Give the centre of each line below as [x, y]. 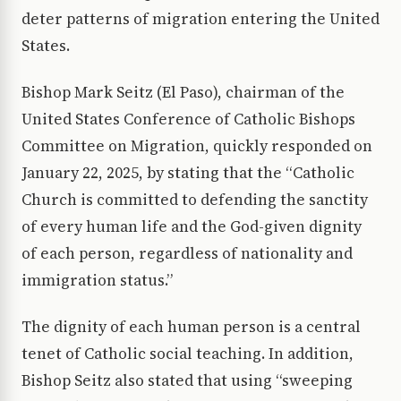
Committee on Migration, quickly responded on [197, 146]
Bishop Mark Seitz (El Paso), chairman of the [183, 93]
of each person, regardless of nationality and [187, 254]
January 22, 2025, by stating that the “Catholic [188, 173]
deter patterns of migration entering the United [200, 19]
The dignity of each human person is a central [191, 327]
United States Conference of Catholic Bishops [188, 119]
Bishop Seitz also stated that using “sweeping [187, 381]
